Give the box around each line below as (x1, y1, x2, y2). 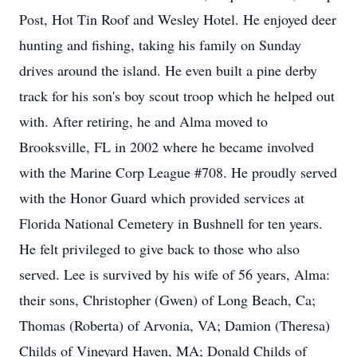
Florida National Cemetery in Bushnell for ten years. (19, 214, 323, 233)
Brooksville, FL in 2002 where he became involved (19, 137, 314, 156)
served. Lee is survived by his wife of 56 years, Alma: (19, 265, 330, 284)
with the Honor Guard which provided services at (19, 188, 304, 207)
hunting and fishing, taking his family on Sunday (19, 35, 301, 54)
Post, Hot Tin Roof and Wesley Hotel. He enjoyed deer (19, 10, 336, 29)
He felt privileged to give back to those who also (19, 239, 300, 258)
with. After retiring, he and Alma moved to (19, 112, 268, 131)
